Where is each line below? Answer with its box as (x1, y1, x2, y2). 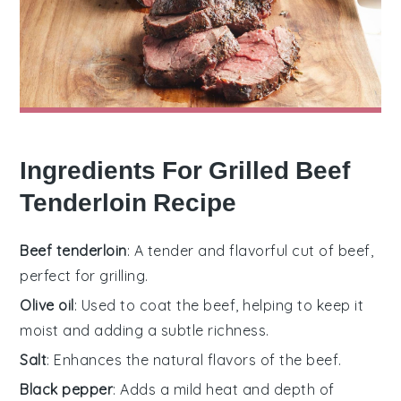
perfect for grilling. (20, 266, 149, 285)
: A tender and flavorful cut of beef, (126, 241, 374, 260)
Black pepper (20, 380, 114, 398)
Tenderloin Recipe (20, 187, 237, 218)
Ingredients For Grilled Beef (20, 155, 351, 185)
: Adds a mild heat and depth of (113, 380, 335, 398)
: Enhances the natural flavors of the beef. (47, 350, 342, 369)
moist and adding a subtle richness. (20, 320, 269, 339)
